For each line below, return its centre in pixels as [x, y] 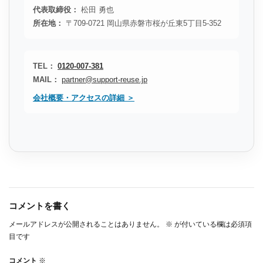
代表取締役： [56, 10]
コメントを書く [40, 206]
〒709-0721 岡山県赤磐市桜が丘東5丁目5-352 [142, 23]
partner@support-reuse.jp [104, 80]
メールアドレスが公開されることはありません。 [86, 225]
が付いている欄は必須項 [212, 225]
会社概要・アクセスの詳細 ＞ [84, 98]
